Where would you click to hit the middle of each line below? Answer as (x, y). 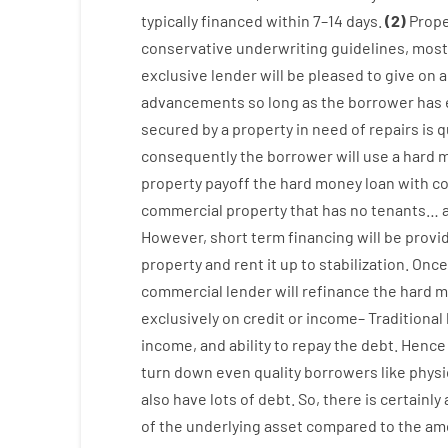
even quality (258, 371)
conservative (186, 47)
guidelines (367, 47)
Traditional (405, 317)
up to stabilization (342, 263)
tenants (398, 209)
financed (231, 20)
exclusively (179, 317)
